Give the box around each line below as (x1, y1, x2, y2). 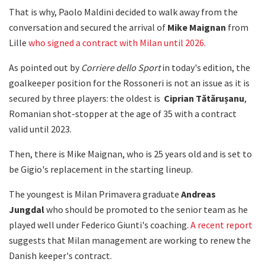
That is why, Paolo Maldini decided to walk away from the (9, 5, 238, 18)
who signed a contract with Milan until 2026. (28, 36, 206, 49)
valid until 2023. (9, 122, 72, 135)
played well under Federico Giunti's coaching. (9, 218, 190, 231)
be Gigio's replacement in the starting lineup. (9, 163, 193, 175)
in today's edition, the (160, 61, 250, 73)
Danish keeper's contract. (9, 249, 112, 261)
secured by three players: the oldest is (9, 92, 164, 104)
